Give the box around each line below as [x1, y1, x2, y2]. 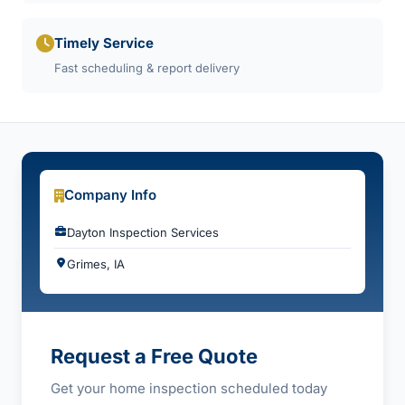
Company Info [64, 186, 156, 203]
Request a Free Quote [51, 344, 258, 368]
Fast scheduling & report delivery [54, 61, 240, 75]
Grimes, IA [67, 257, 125, 271]
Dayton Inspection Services [67, 225, 219, 240]
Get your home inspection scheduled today [51, 380, 327, 397]
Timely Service [54, 34, 154, 52]
